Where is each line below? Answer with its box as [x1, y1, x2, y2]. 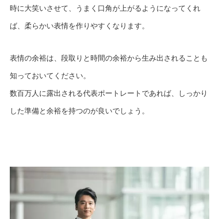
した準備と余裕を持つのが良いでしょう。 [10, 107, 149, 115]
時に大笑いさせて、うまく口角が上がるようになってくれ [10, 4, 200, 13]
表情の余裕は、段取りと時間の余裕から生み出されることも [10, 54, 208, 63]
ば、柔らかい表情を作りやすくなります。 [10, 22, 149, 30]
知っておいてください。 [10, 71, 90, 80]
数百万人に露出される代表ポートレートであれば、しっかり [10, 89, 208, 98]
